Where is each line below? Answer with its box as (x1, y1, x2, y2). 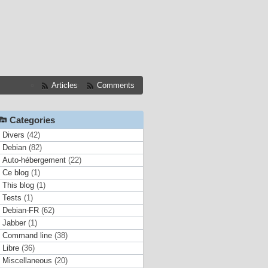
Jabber (2, 218, 26, 228)
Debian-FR (2, 206, 39, 215)
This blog (2, 181, 34, 190)
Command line (2, 231, 52, 240)
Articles (51, 80, 78, 90)
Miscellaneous (2, 256, 52, 266)
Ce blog (2, 168, 29, 178)
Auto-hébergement (2, 156, 66, 165)
